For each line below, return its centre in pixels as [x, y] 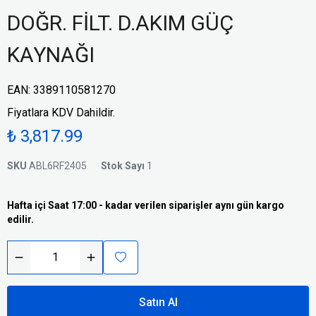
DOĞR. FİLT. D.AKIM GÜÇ [120, 23]
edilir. [20, 219]
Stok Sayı [123, 166]
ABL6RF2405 [58, 166]
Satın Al [158, 302]
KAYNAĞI [51, 55]
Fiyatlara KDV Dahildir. [61, 113]
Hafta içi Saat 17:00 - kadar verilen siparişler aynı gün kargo [146, 205]
